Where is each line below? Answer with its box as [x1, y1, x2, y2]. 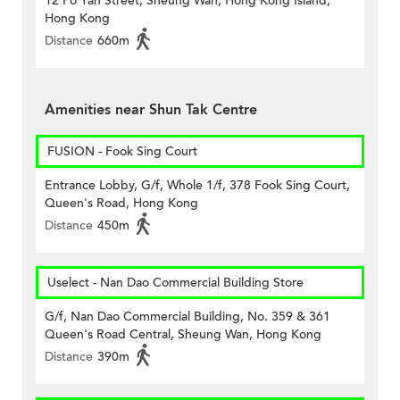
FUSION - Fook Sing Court [47, 143, 197, 161]
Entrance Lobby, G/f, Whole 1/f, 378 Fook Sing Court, [45, 177, 350, 195]
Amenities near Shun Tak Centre [45, 100, 257, 121]
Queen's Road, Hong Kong [45, 195, 198, 212]
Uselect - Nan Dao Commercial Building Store [47, 274, 304, 292]
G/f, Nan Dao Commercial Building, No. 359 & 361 [45, 308, 330, 326]
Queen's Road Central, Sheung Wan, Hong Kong [45, 326, 321, 344]
